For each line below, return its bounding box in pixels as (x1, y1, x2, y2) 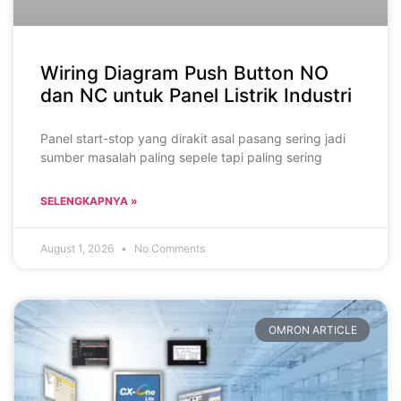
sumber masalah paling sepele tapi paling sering (40, 149, 322, 166)
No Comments (132, 242, 205, 256)
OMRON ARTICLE (268, 322, 357, 337)
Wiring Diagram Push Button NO (40, 62, 328, 85)
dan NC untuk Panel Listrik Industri (40, 84, 352, 107)
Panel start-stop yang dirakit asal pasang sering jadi (40, 131, 346, 147)
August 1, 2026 (40, 242, 116, 256)
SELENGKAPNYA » (40, 194, 138, 209)
